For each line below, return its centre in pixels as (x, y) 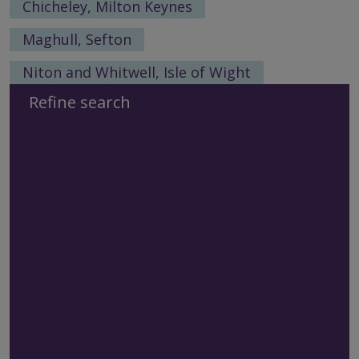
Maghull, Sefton (77, 39)
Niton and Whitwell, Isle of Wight (137, 72)
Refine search (80, 103)
